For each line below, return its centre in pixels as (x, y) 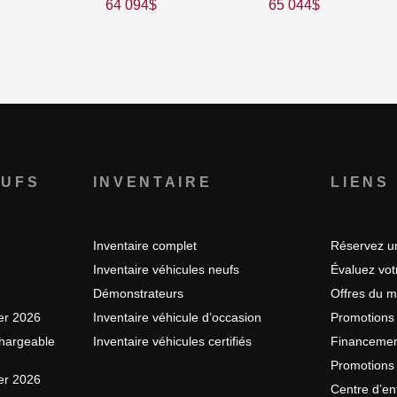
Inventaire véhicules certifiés (172, 342)
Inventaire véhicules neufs (166, 270)
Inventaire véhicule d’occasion (177, 318)
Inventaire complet (144, 246)
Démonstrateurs (138, 294)
